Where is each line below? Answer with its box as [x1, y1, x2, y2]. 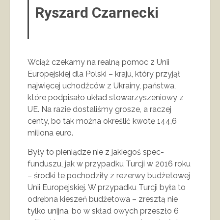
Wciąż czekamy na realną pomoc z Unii [27, 57, 169, 67]
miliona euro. [27, 128, 73, 137]
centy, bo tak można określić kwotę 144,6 [27, 116, 177, 126]
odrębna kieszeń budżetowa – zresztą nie [27, 194, 178, 204]
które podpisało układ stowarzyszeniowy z [27, 92, 184, 102]
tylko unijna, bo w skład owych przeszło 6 [27, 206, 179, 216]
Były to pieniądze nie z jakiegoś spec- [27, 147, 164, 157]
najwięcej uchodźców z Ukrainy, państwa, [27, 81, 176, 90]
